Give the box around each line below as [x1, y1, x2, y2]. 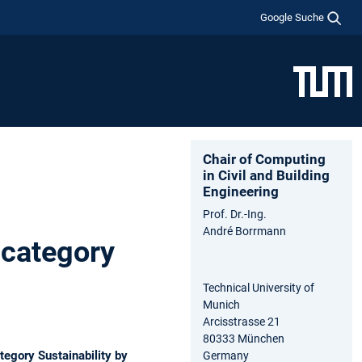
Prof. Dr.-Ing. [203, 207, 269, 221]
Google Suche [260, 11, 325, 23]
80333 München [203, 331, 284, 345]
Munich [203, 297, 240, 311]
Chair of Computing [203, 150, 326, 167]
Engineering [203, 183, 279, 200]
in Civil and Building [203, 166, 330, 183]
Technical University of [203, 280, 314, 294]
